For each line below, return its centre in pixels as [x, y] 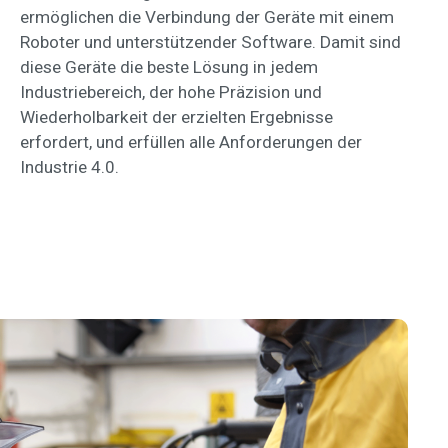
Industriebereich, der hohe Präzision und [171, 91]
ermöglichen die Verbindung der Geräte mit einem [207, 16]
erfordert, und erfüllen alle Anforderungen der [191, 141]
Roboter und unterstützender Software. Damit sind [210, 41]
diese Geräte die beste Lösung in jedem [169, 66]
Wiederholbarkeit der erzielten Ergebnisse [176, 116]
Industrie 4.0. [69, 166]
